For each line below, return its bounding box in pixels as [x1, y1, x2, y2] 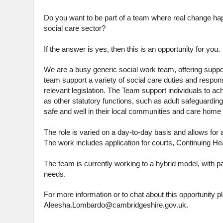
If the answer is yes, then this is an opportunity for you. [44, 45, 222, 53]
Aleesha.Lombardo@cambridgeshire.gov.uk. [44, 201, 188, 210]
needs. [44, 170, 66, 178]
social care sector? [44, 24, 106, 33]
